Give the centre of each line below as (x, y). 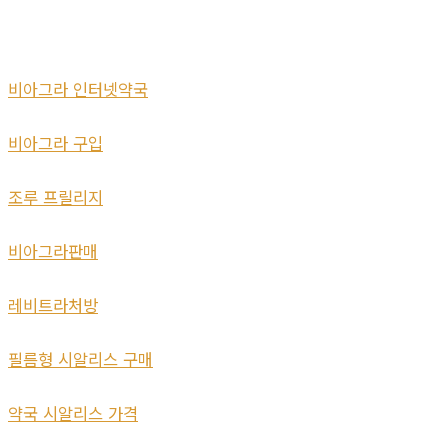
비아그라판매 (53, 251)
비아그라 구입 (55, 143)
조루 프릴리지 (55, 197)
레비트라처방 (53, 305)
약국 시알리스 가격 (73, 413)
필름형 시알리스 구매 (80, 359)
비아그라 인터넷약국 (78, 89)
